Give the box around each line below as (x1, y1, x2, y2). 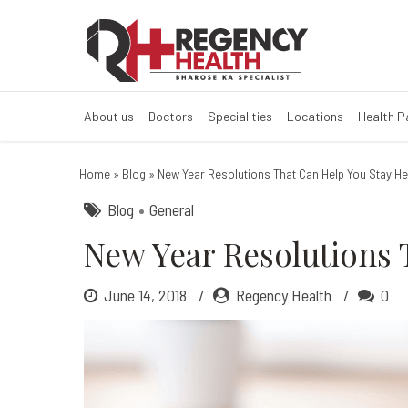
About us (84, 108, 134, 124)
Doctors (148, 108, 193, 124)
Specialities (208, 108, 272, 124)
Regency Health (236, 285, 331, 305)
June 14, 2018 (104, 285, 190, 305)
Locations (287, 108, 343, 124)
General (149, 199, 194, 219)
